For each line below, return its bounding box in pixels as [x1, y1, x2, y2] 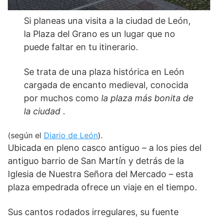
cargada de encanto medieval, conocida [24, 80, 189, 91]
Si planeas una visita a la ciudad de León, [24, 16, 191, 26]
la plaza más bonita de [101, 93, 194, 104]
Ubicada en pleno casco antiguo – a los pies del [8, 143, 201, 153]
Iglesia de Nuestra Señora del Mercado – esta [8, 169, 193, 180]
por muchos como [24, 93, 102, 104]
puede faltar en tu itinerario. [24, 42, 139, 53]
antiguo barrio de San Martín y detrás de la [8, 156, 184, 166]
